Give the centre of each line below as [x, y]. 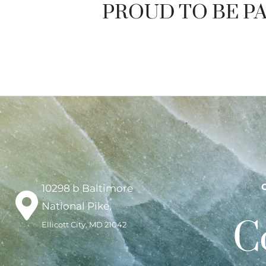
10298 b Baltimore [87, 188]
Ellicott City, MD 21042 [84, 224]
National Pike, [77, 206]
